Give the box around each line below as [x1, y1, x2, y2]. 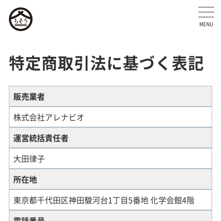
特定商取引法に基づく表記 [8, 50, 204, 74]
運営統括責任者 [13, 131, 69, 144]
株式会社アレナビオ [13, 110, 84, 123]
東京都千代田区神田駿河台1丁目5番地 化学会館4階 [13, 193, 194, 206]
